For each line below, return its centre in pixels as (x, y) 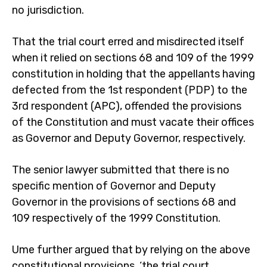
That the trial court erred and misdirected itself (128, 42)
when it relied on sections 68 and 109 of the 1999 (133, 58)
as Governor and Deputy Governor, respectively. (129, 138)
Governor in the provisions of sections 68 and (124, 202)
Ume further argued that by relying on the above (131, 250)
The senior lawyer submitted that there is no (121, 170)
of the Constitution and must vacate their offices (133, 122)
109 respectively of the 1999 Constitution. (116, 218)
